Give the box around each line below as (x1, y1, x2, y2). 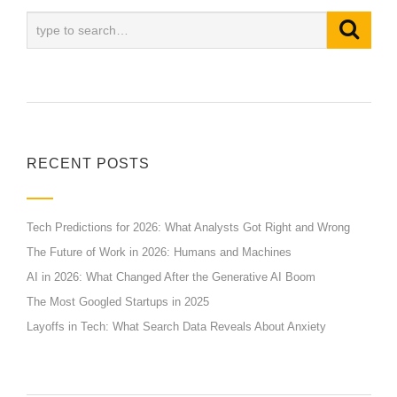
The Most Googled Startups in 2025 (27, 295, 209, 309)
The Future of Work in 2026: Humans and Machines (27, 245, 292, 260)
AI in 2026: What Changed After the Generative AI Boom (27, 270, 315, 284)
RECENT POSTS (27, 156, 150, 172)
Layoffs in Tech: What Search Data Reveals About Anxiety (27, 320, 326, 334)
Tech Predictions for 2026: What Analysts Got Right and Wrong (27, 221, 350, 235)
